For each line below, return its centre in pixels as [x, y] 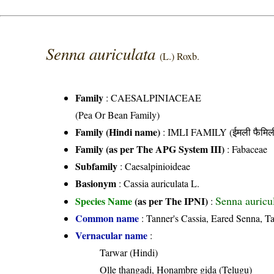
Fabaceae [250, 149]
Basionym [96, 183]
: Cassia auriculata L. [158, 183]
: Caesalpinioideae [154, 166]
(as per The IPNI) [172, 201]
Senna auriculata [103, 54]
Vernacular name [112, 235]
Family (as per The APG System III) [150, 149]
